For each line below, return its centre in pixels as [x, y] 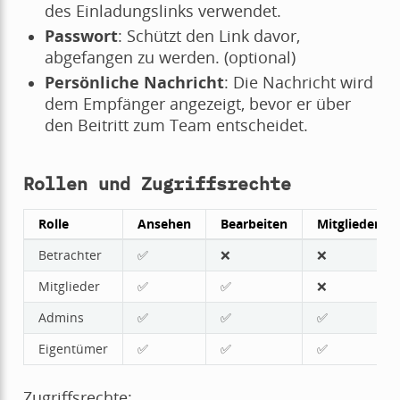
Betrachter [70, 254]
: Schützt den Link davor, [208, 35]
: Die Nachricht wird [298, 82]
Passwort [81, 35]
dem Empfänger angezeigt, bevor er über [197, 103]
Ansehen [164, 223]
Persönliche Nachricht [134, 82]
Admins [61, 317]
